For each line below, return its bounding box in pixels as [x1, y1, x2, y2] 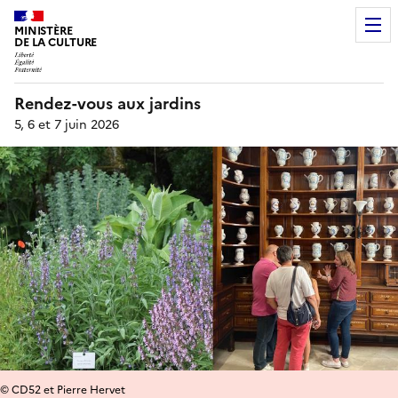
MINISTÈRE [14, 22, 73, 39]
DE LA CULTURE [14, 34, 98, 51]
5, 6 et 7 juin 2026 [14, 115, 119, 134]
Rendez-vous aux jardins [14, 91, 201, 115]
